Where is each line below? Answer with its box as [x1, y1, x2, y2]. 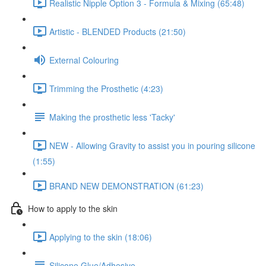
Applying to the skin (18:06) [49, 230, 152, 243]
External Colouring [49, 53, 119, 66]
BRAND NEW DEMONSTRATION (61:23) [49, 179, 204, 192]
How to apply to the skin [28, 202, 118, 214]
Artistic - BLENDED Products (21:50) [49, 25, 186, 37]
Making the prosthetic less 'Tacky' [49, 110, 175, 123]
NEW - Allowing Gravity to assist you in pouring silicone [49, 139, 255, 151]
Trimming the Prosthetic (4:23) [49, 82, 163, 94]
